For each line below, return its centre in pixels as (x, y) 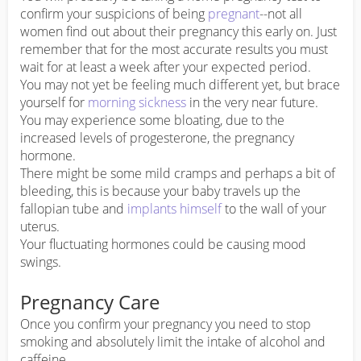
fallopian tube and (74, 209)
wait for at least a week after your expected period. (166, 67)
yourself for (54, 103)
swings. (41, 262)
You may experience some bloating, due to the (152, 120)
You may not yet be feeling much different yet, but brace (180, 85)
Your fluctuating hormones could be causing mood (163, 245)
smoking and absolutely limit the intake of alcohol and (173, 342)
